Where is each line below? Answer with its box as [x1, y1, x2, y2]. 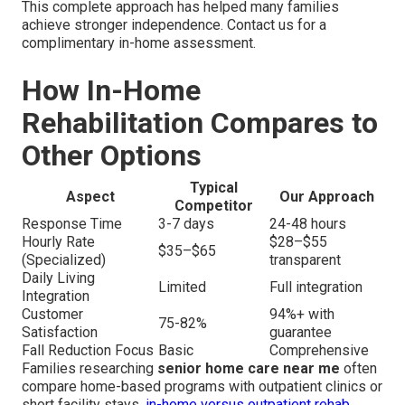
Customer [22, 305, 83, 323]
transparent [269, 250, 341, 268]
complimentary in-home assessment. [22, 33, 256, 52]
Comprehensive [269, 341, 369, 359]
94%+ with [269, 305, 334, 323]
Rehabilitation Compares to [22, 105, 378, 140]
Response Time [22, 214, 122, 232]
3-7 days [158, 214, 214, 232]
